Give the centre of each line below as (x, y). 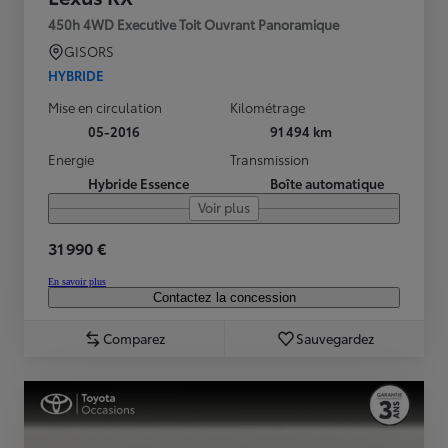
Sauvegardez (334, 338)
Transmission (269, 159)
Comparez (134, 338)
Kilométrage (267, 107)
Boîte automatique (327, 183)
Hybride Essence (138, 183)
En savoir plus (77, 282)
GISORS (89, 51)
